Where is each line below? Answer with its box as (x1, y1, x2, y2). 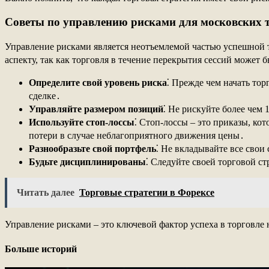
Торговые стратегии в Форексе (79, 187, 214, 198)
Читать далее (17, 187, 74, 198)
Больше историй (5, 243, 77, 254)
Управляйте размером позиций (29, 104, 163, 115)
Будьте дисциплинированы (29, 157, 146, 168)
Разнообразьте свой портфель (29, 144, 156, 154)
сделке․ (29, 91, 61, 101)
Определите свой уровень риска (29, 77, 167, 88)
